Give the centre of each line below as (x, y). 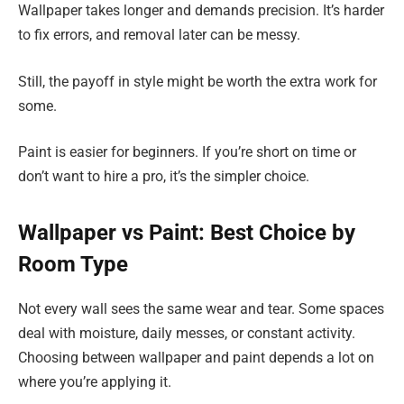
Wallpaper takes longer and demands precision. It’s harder (201, 11)
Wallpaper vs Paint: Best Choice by (187, 233)
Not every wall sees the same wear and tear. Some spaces (201, 309)
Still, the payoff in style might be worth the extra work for (197, 81)
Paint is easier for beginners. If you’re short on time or (187, 152)
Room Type (73, 265)
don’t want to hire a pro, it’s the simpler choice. (164, 177)
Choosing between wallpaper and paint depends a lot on (196, 358)
